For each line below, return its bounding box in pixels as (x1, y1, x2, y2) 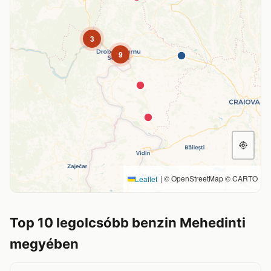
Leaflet (135, 174, 157, 184)
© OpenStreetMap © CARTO (162, 173, 258, 183)
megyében (10, 236, 79, 252)
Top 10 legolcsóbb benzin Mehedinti (10, 215, 246, 230)
